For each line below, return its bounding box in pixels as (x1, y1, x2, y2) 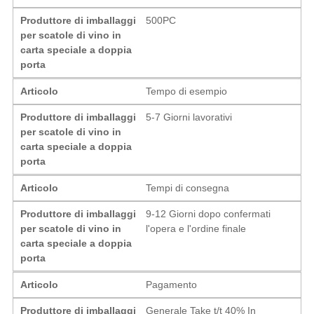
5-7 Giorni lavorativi (146, 111, 233, 123)
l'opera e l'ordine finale (146, 222, 247, 234)
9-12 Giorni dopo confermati (146, 207, 271, 219)
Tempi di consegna (146, 182, 230, 193)
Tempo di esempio (146, 85, 228, 97)
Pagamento (146, 278, 198, 290)
